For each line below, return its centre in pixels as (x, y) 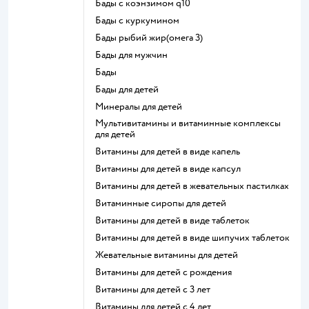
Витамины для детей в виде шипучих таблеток (196, 238)
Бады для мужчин (134, 55)
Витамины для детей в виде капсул (171, 169)
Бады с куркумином (140, 20)
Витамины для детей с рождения (167, 272)
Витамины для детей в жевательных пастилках (195, 186)
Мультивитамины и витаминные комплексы (99, 123)
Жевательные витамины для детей (171, 255)
